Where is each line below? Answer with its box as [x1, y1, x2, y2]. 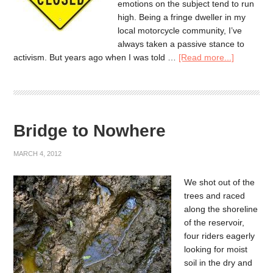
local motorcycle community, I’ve [118, 26, 243, 35]
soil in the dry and [184, 257, 253, 268]
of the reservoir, [184, 217, 245, 227]
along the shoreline [184, 204, 258, 214]
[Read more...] [179, 52, 235, 62]
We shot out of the [184, 177, 255, 187]
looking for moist [184, 244, 248, 254]
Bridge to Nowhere [13, 121, 166, 140]
